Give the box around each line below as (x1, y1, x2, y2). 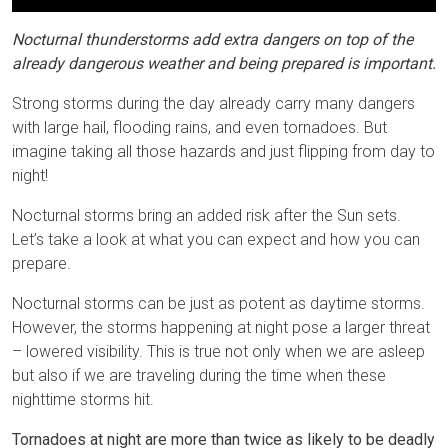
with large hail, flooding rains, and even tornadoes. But (12, 118, 387, 138)
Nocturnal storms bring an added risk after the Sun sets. (12, 206, 401, 226)
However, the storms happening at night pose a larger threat (12, 318, 430, 338)
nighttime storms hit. (12, 390, 154, 410)
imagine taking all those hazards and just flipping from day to (12, 142, 435, 162)
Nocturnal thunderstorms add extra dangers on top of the (12, 30, 413, 50)
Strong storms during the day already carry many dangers (12, 94, 415, 114)
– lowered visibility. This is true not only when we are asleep (12, 342, 425, 362)
